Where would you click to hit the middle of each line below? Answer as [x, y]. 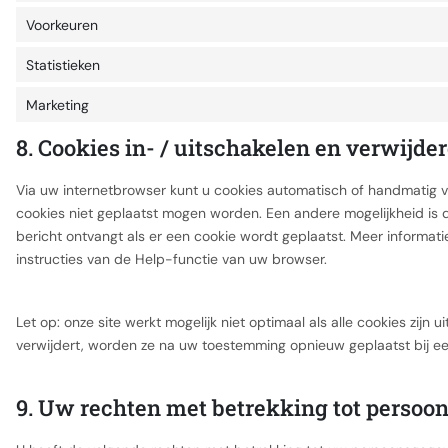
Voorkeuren [62, 24]
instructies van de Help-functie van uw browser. [171, 259]
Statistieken [63, 64]
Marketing [57, 104]
